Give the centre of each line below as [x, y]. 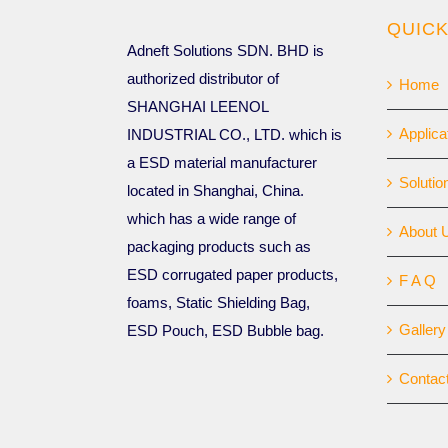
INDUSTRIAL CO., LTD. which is [234, 135]
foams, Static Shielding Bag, [218, 303]
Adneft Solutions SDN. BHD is [225, 51]
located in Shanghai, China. [215, 191]
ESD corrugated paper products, [232, 275]
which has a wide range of [211, 219]
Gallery [422, 330]
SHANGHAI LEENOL [197, 107]
